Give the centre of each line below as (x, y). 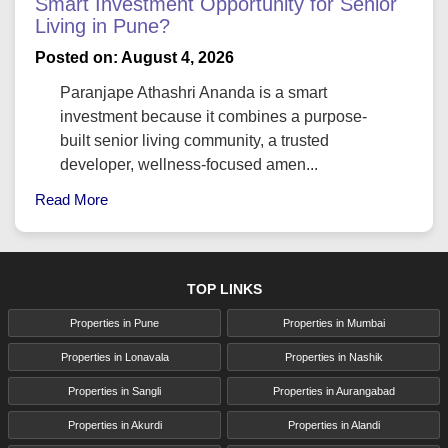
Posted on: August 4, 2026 (134, 58)
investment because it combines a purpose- (213, 117)
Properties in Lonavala (114, 357)
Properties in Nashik (333, 357)
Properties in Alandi (333, 425)
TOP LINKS (224, 289)
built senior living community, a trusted (194, 141)
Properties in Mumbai (333, 323)
